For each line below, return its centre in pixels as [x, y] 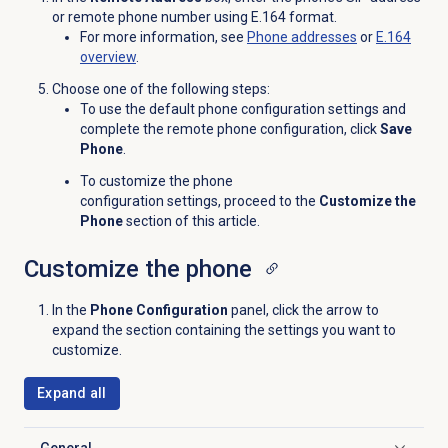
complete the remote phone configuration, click [229, 129]
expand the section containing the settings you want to [223, 330]
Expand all [71, 393]
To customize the [136, 181]
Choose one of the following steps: [160, 89]
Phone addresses [301, 37]
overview [107, 57]
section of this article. [191, 221]
